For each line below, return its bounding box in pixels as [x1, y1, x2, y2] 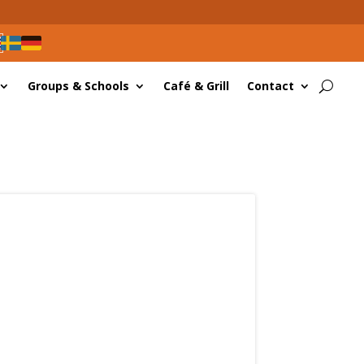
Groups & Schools [28, 78, 130, 93]
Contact [247, 78, 295, 93]
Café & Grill [163, 78, 230, 93]
